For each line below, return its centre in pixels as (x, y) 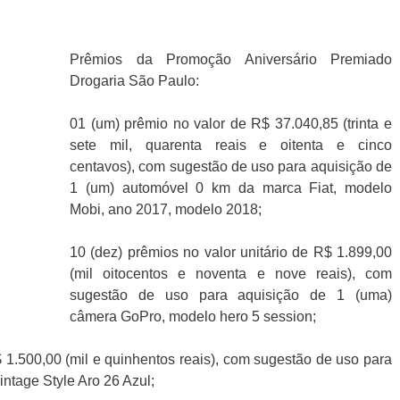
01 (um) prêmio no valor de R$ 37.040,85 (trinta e (231, 124)
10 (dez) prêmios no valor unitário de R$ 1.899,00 (231, 253)
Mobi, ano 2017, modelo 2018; (166, 210)
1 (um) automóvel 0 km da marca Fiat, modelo (231, 188)
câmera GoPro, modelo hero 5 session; (193, 317)
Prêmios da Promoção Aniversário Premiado (231, 60)
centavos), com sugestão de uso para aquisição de (231, 167)
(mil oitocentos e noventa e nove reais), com (231, 274)
